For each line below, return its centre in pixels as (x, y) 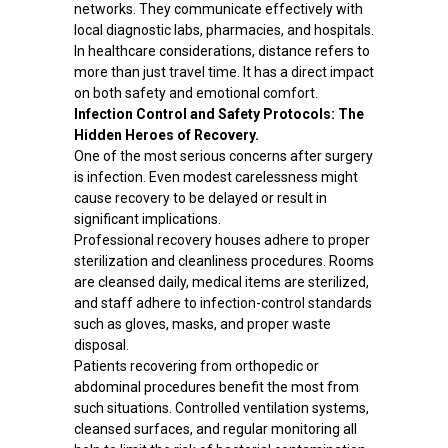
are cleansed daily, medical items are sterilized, (221, 282)
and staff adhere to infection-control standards (222, 303)
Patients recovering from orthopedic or (196, 366)
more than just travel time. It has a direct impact (223, 72)
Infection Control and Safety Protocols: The (218, 114)
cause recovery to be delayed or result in (200, 198)
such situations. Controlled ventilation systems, (221, 408)
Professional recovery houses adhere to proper (221, 240)
